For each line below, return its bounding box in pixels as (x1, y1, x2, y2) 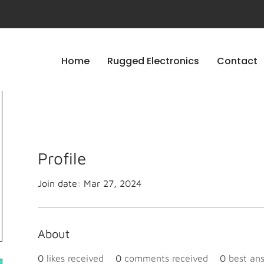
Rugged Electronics (107, 54, 200, 68)
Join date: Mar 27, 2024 (38, 178, 141, 189)
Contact (217, 54, 258, 68)
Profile (38, 148, 86, 168)
